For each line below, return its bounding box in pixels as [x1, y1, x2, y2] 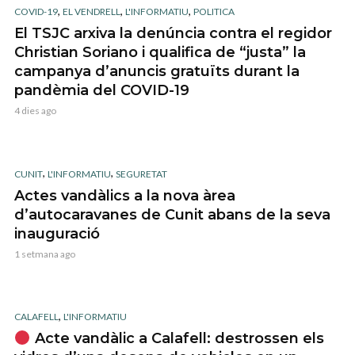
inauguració [14, 224, 100, 242]
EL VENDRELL [63, 6, 120, 18]
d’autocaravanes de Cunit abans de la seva [14, 205, 330, 223]
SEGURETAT [116, 167, 167, 180]
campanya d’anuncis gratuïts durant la [14, 63, 300, 81]
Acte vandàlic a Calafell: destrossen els [30, 330, 324, 348]
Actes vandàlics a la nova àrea [14, 186, 235, 204]
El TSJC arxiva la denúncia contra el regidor [14, 25, 332, 43]
